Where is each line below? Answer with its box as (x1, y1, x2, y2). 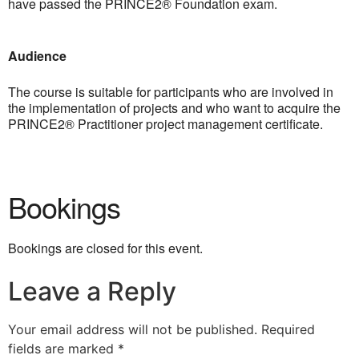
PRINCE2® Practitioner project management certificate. (8, 115, 323, 133)
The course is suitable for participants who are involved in (8, 83, 333, 101)
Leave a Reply (8, 276, 176, 307)
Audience (8, 46, 67, 65)
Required (261, 321, 315, 337)
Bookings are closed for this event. (8, 239, 203, 257)
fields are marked (8, 341, 118, 357)
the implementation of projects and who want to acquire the (8, 99, 341, 117)
